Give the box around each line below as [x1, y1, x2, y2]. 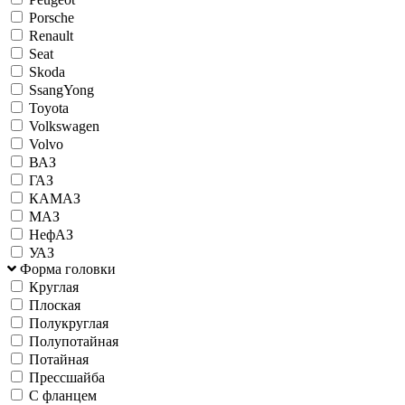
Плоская [29, 297, 80, 313]
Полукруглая [29, 315, 108, 331]
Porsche [29, 9, 74, 25]
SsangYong [29, 81, 94, 98]
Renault [29, 27, 73, 43]
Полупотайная [29, 333, 118, 349]
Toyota [29, 99, 69, 116]
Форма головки [20, 260, 116, 277]
